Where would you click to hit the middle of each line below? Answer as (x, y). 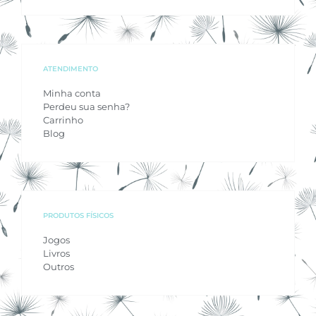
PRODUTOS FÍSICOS (78, 215)
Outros (59, 266)
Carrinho (63, 120)
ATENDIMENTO (71, 68)
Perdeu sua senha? (86, 106)
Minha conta (72, 93)
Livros (56, 253)
